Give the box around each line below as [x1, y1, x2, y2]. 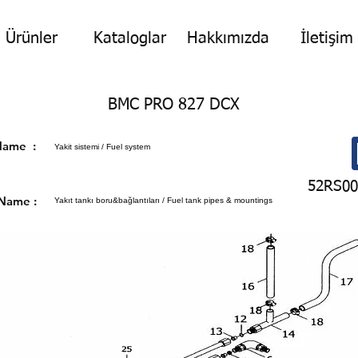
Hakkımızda [187, 30, 269, 46]
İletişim [300, 30, 353, 46]
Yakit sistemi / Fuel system [54, 142, 150, 151]
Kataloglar [93, 30, 166, 46]
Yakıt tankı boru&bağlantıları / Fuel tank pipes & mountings [54, 196, 272, 205]
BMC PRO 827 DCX [107, 97, 240, 113]
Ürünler [6, 30, 58, 46]
